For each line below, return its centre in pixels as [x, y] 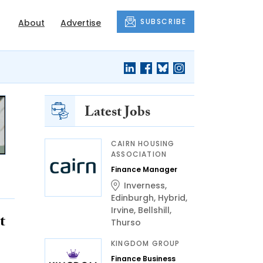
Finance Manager [144, 169]
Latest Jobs [117, 114]
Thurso [126, 222]
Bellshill [154, 210]
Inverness [144, 186]
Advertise [81, 23]
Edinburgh [132, 198]
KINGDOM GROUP [146, 243]
